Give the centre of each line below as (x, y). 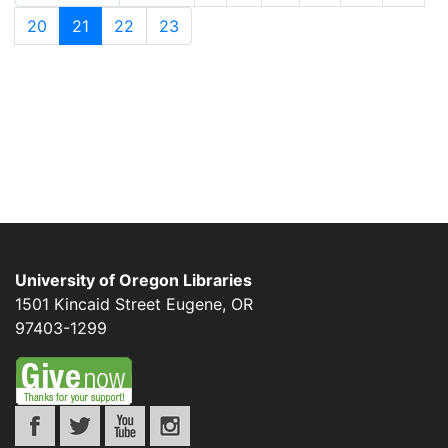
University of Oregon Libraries (133, 280)
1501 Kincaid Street (88, 304)
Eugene (194, 304)
